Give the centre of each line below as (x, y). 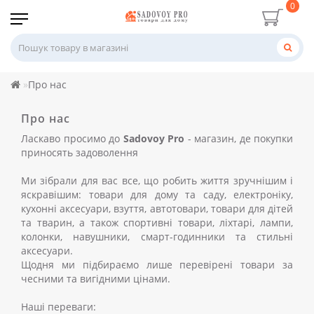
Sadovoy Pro (153, 138)
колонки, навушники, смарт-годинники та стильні (157, 236)
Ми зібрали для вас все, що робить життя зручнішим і (157, 180)
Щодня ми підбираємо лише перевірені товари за (157, 264)
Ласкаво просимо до (72, 138)
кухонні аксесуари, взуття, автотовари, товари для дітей (157, 208)
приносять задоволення (80, 152)
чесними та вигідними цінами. (96, 278)
